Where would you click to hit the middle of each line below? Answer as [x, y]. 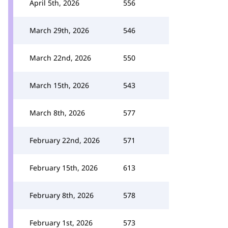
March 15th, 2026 [59, 85]
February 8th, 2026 [62, 195]
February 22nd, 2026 [65, 140]
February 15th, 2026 [64, 168]
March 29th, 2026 [59, 30]
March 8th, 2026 [57, 113]
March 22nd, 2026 [60, 58]
